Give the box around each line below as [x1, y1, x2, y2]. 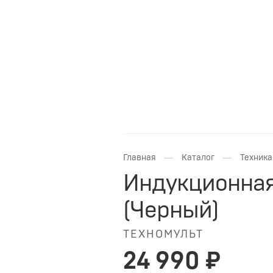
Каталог [182, 154, 214, 162]
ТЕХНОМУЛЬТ [123, 229, 204, 240]
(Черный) [123, 199, 219, 222]
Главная [123, 154, 156, 162]
